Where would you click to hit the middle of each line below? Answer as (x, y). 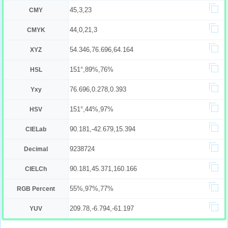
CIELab (36, 129)
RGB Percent (36, 189)
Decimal (36, 149)
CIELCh (36, 169)
